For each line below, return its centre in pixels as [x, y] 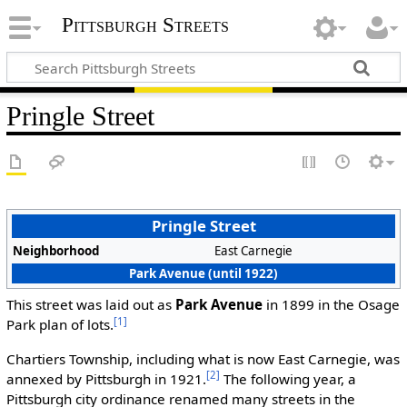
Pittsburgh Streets [145, 25]
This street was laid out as [90, 305]
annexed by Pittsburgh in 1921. [106, 378]
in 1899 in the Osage [331, 305]
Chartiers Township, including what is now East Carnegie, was [203, 358]
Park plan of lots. [60, 325]
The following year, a [288, 378]
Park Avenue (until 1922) [204, 273]
